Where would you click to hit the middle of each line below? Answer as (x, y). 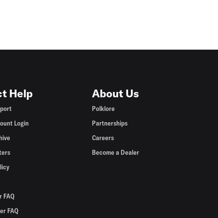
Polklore (104, 109)
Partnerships (110, 123)
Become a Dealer (116, 152)
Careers (103, 138)
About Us (116, 93)
